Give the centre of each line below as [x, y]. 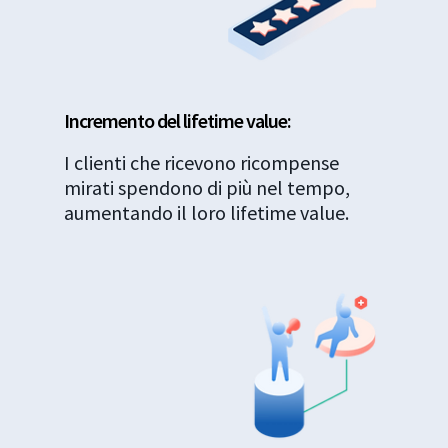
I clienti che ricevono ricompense [202, 162]
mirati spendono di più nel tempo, [207, 187]
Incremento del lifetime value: [178, 120]
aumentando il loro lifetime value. [207, 212]
